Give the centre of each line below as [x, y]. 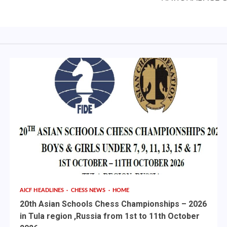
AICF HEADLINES [43, 191]
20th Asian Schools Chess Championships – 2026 [113, 204]
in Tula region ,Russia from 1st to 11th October [109, 216]
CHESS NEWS [89, 191]
